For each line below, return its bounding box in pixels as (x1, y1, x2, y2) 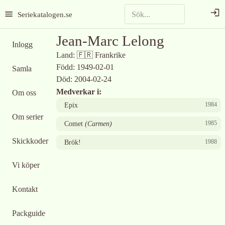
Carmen (87, 120, 109, 128)
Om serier (12, 113, 43, 121)
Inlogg (12, 40, 33, 49)
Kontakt (12, 185, 38, 193)
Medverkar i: (56, 87, 101, 96)
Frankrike (95, 51, 126, 59)
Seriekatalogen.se (18, 10, 73, 19)
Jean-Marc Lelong (56, 33, 164, 49)
